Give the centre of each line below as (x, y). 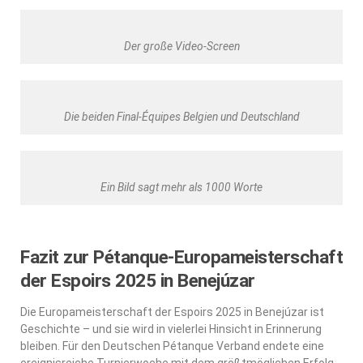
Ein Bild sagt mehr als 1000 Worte (181, 187)
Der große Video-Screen (181, 46)
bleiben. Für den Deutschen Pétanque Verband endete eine (172, 346)
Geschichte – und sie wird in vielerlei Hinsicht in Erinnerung (171, 329)
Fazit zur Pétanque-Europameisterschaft (181, 257)
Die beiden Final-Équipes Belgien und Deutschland (181, 116)
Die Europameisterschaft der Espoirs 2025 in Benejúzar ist (172, 312)
